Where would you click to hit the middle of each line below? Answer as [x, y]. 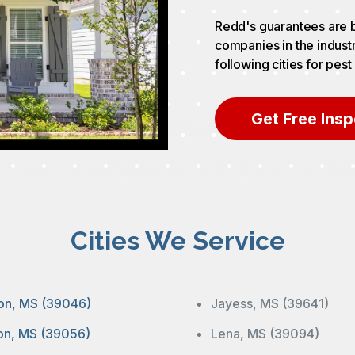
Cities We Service [177, 240]
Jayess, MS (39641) [270, 303]
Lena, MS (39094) [265, 333]
